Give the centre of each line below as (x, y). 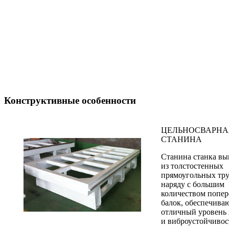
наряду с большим (193, 184)
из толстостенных (192, 166)
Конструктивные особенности (70, 101)
